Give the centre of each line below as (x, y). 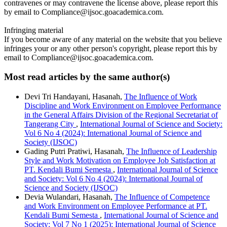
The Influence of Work (161, 97)
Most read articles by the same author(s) (87, 77)
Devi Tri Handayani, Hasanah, (74, 97)
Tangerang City (50, 124)
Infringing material (34, 30)
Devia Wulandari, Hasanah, (69, 197)
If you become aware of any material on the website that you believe (113, 39)
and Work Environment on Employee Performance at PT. (116, 206)
